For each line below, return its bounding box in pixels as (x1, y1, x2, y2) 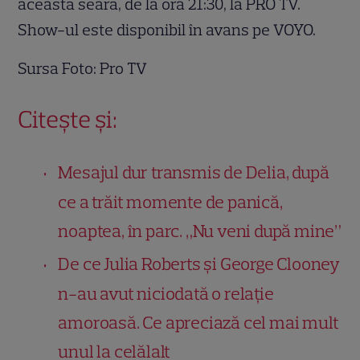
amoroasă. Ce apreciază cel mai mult (58, 312, 339, 334)
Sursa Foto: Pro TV (18, 59, 148, 79)
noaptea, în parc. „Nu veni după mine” (58, 220, 342, 243)
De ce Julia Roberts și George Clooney (58, 253, 341, 276)
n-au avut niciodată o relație (58, 283, 274, 305)
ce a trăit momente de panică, (58, 191, 283, 214)
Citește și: (18, 104, 118, 135)
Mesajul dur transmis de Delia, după (58, 162, 329, 184)
